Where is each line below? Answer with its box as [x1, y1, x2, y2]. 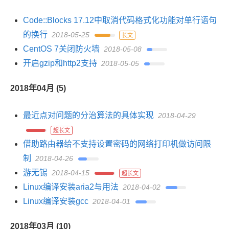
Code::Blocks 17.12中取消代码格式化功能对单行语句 [23, 16, 217, 25]
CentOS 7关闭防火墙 [23, 44, 100, 53]
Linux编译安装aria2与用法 [23, 182, 119, 191]
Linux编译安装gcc [23, 197, 88, 205]
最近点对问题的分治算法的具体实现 [23, 111, 154, 120]
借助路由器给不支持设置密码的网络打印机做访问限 [23, 140, 211, 148]
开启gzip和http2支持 [23, 59, 97, 67]
